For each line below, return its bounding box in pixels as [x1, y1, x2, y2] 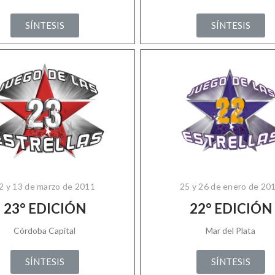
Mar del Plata [206, 225, 255, 236]
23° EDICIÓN [3, 200, 86, 217]
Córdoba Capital [14, 225, 76, 236]
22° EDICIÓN [189, 200, 272, 217]
